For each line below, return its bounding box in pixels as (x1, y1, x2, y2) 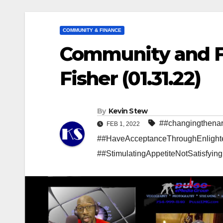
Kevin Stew (108, 107, 148, 116)
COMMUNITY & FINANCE (63, 27, 121, 33)
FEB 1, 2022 (105, 120, 141, 128)
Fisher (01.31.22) (60, 67, 201, 90)
